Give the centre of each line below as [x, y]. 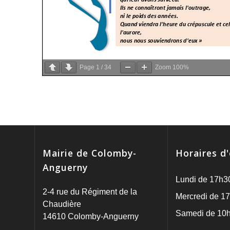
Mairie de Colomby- [90, 153]
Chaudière [62, 204]
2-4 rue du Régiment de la [90, 192]
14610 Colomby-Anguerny [91, 216]
